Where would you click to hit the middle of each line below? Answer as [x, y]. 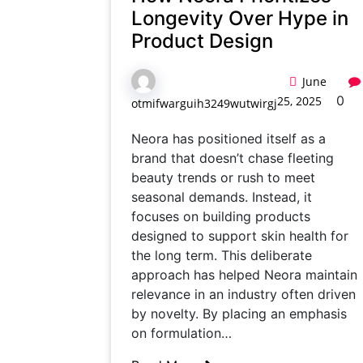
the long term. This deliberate [222, 255]
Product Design [202, 41]
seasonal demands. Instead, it [222, 197]
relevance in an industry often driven [243, 294]
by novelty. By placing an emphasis [239, 314]
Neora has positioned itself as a [228, 139]
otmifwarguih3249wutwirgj [204, 103]
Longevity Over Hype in [240, 18]
